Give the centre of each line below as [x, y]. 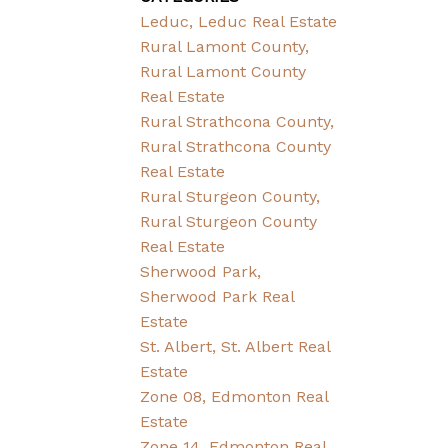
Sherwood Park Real [217, 297]
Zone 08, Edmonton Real [234, 397]
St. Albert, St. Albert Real [235, 347]
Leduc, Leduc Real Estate [239, 22]
